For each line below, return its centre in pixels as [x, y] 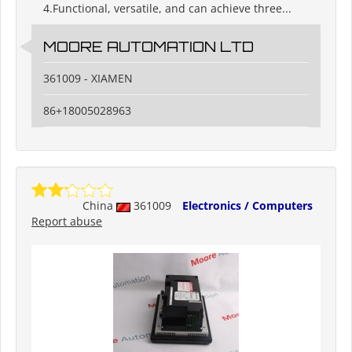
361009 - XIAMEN [88, 79]
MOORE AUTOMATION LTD [148, 47]
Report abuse [67, 222]
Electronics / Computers [247, 206]
